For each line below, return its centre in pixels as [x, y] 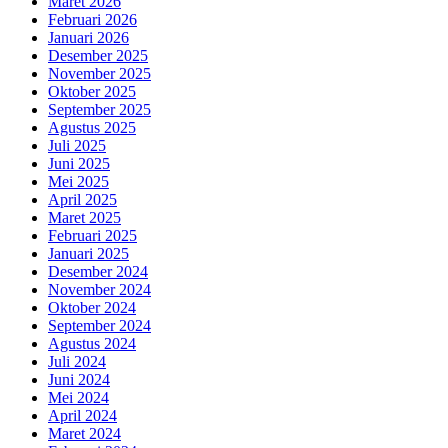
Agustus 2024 [92, 343]
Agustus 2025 [92, 127]
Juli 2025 [77, 145]
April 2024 [82, 415]
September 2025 [99, 109]
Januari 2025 [88, 253]
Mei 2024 [78, 397]
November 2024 [99, 289]
